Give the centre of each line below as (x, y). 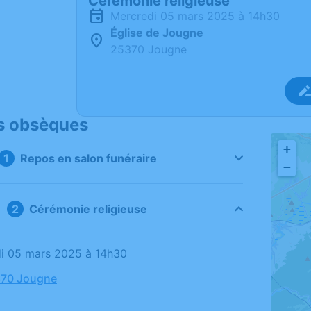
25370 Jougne (149, 49)
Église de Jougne (157, 33)
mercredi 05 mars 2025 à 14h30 (200, 16)
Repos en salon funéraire (88, 158)
